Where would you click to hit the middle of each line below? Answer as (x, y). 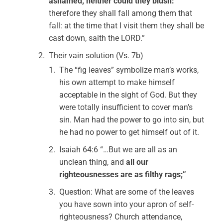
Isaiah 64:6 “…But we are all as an (118, 150)
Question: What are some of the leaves (127, 192)
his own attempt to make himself (117, 82)
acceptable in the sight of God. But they (128, 95)
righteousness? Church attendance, (121, 217)
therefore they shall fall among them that (121, 13)
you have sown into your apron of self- (127, 204)
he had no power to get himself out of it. (129, 132)
